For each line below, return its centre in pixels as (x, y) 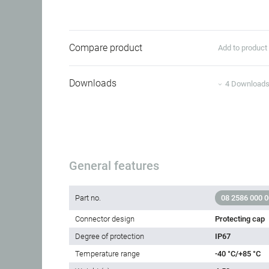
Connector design (105, 219)
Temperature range (107, 254)
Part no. (88, 198)
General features (114, 166)
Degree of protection (110, 237)
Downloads (93, 83)
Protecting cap (240, 219)
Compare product (106, 48)
